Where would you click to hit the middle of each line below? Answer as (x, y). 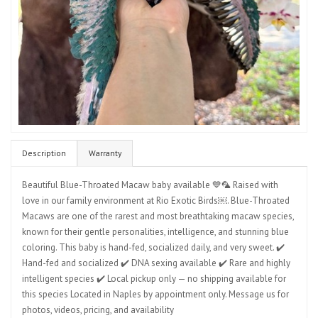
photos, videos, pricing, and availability (98, 310)
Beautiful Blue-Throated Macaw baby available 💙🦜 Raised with (150, 185)
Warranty (105, 153)
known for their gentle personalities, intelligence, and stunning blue (155, 232)
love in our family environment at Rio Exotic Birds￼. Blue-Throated (156, 201)
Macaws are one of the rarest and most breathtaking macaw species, (158, 216)
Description (44, 153)
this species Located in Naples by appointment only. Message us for (155, 294)
